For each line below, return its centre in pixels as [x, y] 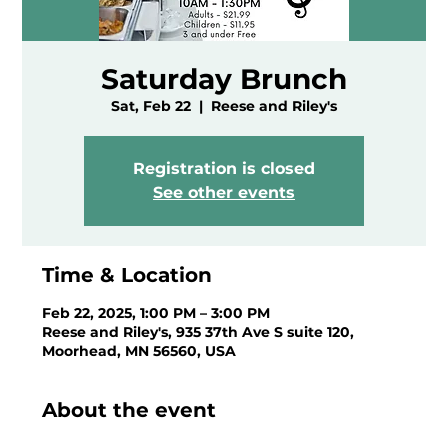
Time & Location [127, 274]
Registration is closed [224, 168]
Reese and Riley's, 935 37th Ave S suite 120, [198, 331]
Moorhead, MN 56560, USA [139, 350]
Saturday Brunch [224, 78]
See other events [224, 192]
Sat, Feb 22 [151, 105]
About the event [129, 409]
